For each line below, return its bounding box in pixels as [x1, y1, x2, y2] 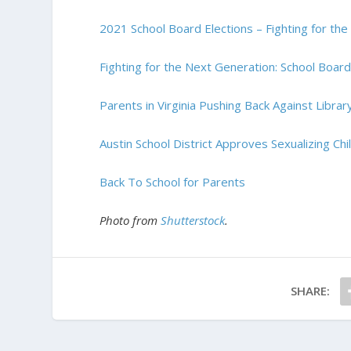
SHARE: [291, 282, 331, 299]
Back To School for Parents [100, 173, 246, 190]
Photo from [100, 212, 161, 228]
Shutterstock [161, 212, 226, 228]
